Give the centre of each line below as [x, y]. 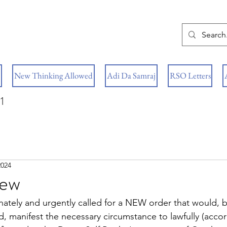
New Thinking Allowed [53, 75]
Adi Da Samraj [131, 75]
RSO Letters [190, 75]
